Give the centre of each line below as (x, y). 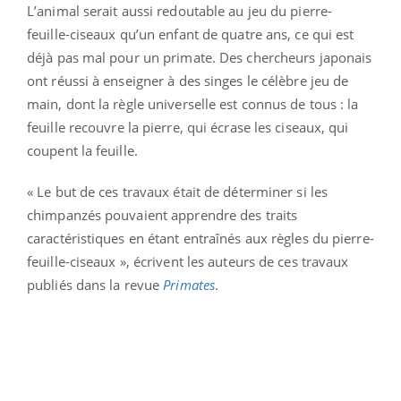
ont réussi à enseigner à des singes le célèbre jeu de (188, 80)
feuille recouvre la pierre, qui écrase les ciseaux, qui (188, 127)
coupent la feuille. (82, 150)
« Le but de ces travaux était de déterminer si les (178, 191)
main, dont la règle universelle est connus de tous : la (193, 103)
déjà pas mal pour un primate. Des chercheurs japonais (200, 57)
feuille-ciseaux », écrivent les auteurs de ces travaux (188, 261)
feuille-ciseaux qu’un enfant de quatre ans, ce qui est (191, 34)
